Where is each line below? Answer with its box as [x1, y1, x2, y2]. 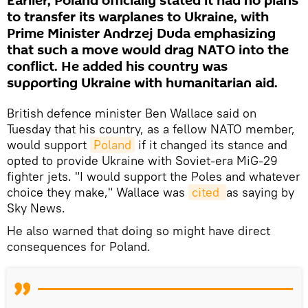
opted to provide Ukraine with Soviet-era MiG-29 [7, 152, 278, 168]
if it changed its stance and [135, 136, 287, 153]
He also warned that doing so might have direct [7, 222, 270, 239]
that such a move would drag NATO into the [7, 40, 289, 60]
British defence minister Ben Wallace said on [7, 104, 256, 121]
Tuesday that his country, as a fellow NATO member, [7, 120, 295, 137]
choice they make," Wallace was [7, 184, 188, 200]
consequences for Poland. [7, 238, 151, 254]
